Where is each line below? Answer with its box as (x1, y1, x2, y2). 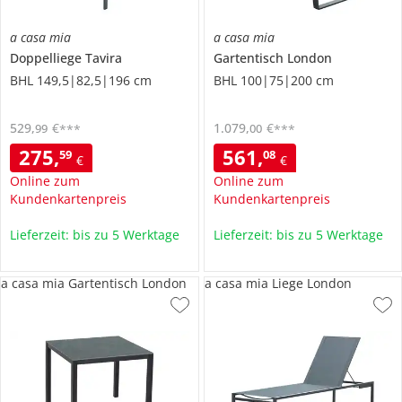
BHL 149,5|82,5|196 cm (10, 72, 152, 90)
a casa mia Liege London (204, 275, 352, 293)
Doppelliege (10, 49, 85, 67)
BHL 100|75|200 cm (213, 72, 334, 90)
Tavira (85, 49, 122, 67)
